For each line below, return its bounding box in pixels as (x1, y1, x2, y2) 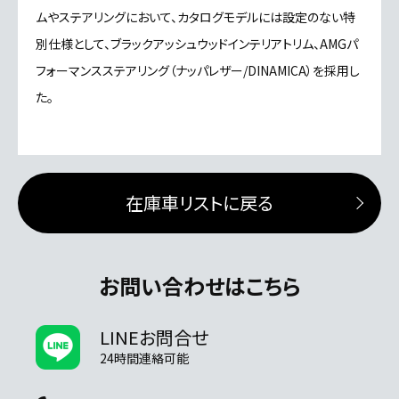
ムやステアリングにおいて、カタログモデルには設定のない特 (36, 8, 355, 27)
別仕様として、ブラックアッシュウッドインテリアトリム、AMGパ (36, 35, 358, 53)
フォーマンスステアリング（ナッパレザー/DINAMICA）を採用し (36, 61, 360, 80)
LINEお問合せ (100, 324, 208, 351)
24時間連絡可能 (100, 349, 189, 368)
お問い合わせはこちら (98, 270, 301, 302)
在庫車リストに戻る (126, 190, 273, 216)
